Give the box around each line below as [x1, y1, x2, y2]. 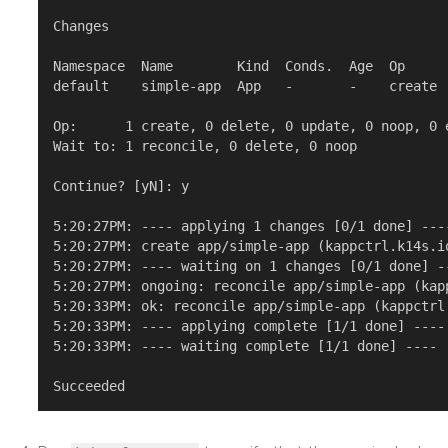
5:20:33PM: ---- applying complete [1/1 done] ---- [53, 318, 446, 335]
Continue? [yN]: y [53, 178, 190, 195]
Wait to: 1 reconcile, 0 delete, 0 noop [53, 138, 358, 155]
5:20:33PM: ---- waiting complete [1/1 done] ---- [53, 338, 438, 355]
